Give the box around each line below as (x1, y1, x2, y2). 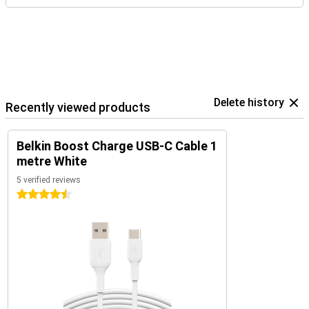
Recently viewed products (6, 100, 150, 114)
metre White (17, 154, 87, 168)
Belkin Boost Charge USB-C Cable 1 (17, 139, 217, 153)
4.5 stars (17, 189, 56, 200)
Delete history (214, 96, 284, 109)
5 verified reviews (17, 175, 81, 185)
